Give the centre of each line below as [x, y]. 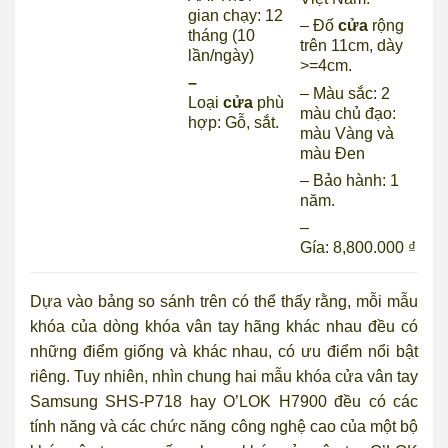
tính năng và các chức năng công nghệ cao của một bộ [224, 427]
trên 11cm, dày [352, 46]
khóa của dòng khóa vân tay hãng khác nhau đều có [224, 327]
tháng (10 [222, 36]
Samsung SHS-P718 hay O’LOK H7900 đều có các [224, 402]
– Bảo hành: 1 [350, 180]
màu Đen [333, 153]
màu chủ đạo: [348, 113]
